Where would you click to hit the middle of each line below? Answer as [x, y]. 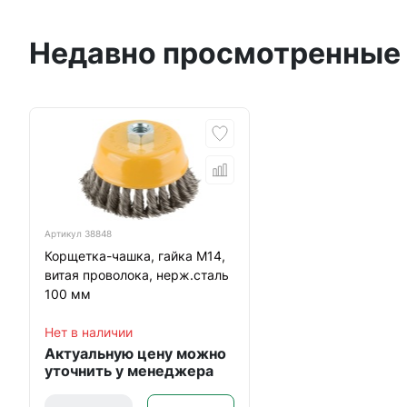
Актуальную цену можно [135, 353]
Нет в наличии [89, 332]
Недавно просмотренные [215, 53]
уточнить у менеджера [129, 371]
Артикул [65, 233]
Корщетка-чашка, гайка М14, [135, 256]
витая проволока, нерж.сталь [137, 275]
